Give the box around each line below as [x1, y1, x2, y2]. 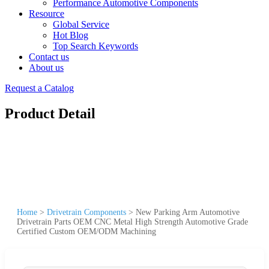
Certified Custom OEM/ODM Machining [17, 226, 156, 236]
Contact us [29, 52, 69, 62]
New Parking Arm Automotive [136, 207, 240, 217]
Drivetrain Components [47, 207, 126, 217]
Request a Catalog [5, 83, 74, 93]
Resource [29, 8, 64, 19]
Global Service [53, 19, 109, 29]
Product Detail [5, 105, 95, 121]
